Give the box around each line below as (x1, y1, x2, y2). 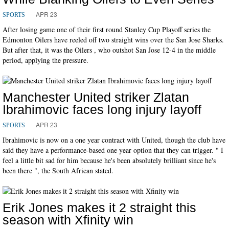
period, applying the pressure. (3, 55, 88, 65)
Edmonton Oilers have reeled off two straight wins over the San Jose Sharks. (3, 34, 224, 44)
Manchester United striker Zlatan (3, 89, 189, 104)
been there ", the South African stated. (3, 165, 113, 175)
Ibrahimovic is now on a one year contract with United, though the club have (3, 134, 225, 145)
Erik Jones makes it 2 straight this (3, 200, 196, 215)
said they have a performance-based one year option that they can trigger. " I (3, 145, 223, 155)
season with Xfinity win (3, 212, 133, 227)
